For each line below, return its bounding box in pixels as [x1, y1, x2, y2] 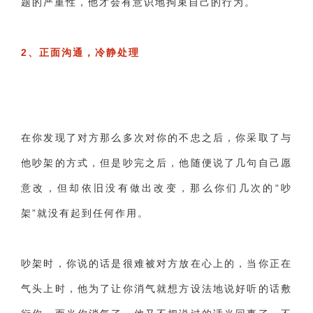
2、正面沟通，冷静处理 [21, 47, 140, 58]
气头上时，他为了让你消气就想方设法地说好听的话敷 [21, 283, 292, 294]
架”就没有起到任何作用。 [21, 208, 149, 219]
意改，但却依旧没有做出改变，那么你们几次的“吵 [21, 182, 292, 194]
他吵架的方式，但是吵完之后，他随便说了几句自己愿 [21, 157, 292, 168]
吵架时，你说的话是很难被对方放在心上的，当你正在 [21, 258, 292, 269]
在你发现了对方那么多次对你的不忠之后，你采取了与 [21, 132, 292, 143]
